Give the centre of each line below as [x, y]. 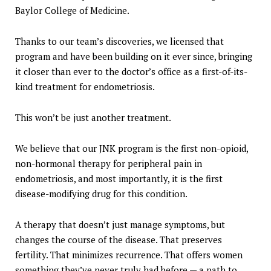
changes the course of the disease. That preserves [119, 239]
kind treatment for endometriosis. [85, 86]
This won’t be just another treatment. [93, 117]
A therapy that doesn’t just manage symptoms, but [120, 224]
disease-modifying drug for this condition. [101, 193]
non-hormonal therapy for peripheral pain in [109, 163]
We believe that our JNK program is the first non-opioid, [132, 148]
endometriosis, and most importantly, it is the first [119, 178]
